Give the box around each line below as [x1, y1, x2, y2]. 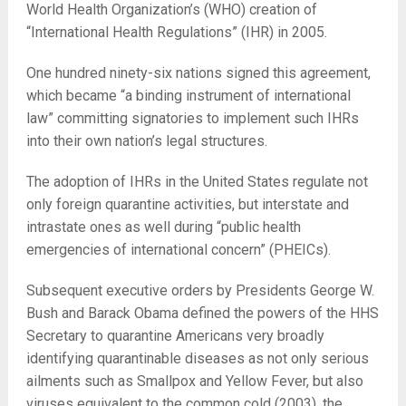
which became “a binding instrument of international [25, 87, 351, 105]
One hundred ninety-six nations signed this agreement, [25, 64, 371, 82]
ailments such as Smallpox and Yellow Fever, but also [25, 372, 363, 391]
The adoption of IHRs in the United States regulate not [25, 173, 368, 191]
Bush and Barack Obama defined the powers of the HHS [25, 304, 379, 323]
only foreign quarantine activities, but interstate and [25, 196, 349, 214]
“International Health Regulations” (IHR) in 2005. [25, 24, 327, 42]
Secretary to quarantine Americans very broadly [25, 327, 324, 345]
